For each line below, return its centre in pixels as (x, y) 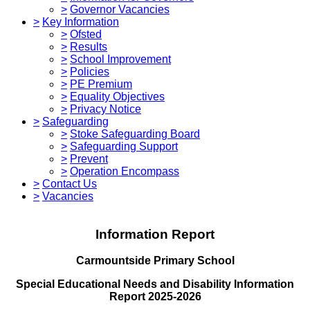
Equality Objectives (117, 96)
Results (89, 46)
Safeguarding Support (124, 146)
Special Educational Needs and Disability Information (155, 284)
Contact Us (70, 183)
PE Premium (101, 84)
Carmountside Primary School (155, 261)
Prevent (89, 158)
